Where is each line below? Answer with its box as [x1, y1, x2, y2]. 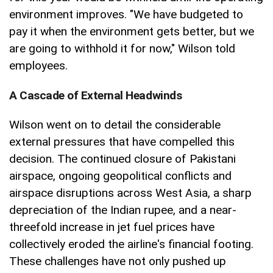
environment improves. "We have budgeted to [9, 7, 243, 21]
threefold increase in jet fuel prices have [9, 220, 214, 235]
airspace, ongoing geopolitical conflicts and [9, 169, 232, 183]
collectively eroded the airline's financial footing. [9, 237, 253, 252]
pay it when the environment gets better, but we [9, 24, 254, 38]
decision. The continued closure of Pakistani [9, 152, 236, 166]
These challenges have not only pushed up [9, 254, 226, 269]
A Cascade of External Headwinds [9, 88, 182, 103]
